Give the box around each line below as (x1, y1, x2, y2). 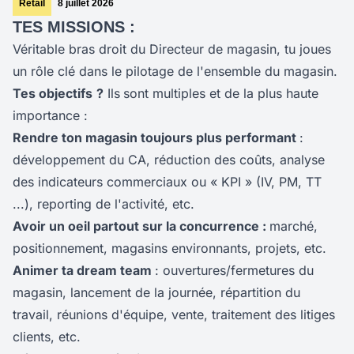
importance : (13, 107, 88, 123)
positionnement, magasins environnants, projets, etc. (13, 240, 326, 256)
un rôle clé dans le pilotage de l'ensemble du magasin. (13, 63, 337, 79)
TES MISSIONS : (13, 18, 135, 36)
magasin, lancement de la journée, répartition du (13, 284, 300, 300)
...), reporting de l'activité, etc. (13, 196, 194, 212)
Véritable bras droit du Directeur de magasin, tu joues (13, 41, 331, 57)
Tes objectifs (13, 85, 92, 101)
